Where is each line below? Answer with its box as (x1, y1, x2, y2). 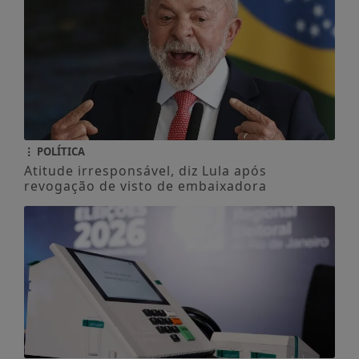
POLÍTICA (34, 144, 85, 159)
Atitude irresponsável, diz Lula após (23, 162, 267, 180)
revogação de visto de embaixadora (23, 177, 267, 196)
